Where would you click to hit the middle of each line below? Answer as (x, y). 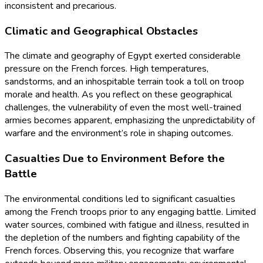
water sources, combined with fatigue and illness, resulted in (127, 225)
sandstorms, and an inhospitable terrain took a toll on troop (124, 82)
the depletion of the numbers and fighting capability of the (122, 237)
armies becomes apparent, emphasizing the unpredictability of (130, 121)
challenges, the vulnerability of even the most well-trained (123, 108)
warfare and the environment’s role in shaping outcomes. (119, 134)
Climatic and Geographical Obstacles (101, 31)
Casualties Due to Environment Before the (115, 159)
